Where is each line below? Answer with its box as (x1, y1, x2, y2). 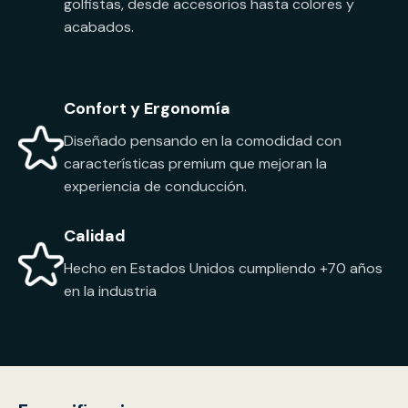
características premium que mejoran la (64, 154, 327, 174)
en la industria (64, 281, 157, 301)
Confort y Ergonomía (64, 97, 230, 120)
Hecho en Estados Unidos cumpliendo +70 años (64, 259, 382, 279)
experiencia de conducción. (64, 177, 247, 197)
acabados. (64, 17, 134, 37)
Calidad (64, 225, 126, 248)
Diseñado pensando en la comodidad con (64, 131, 342, 151)
